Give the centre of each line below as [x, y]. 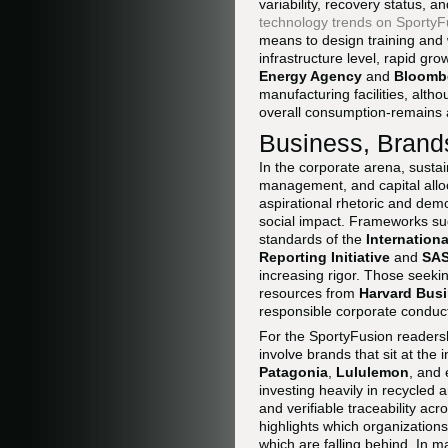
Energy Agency [310, 76]
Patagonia [293, 372]
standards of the [312, 239]
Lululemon [372, 372]
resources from [309, 293]
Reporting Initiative [324, 257]
